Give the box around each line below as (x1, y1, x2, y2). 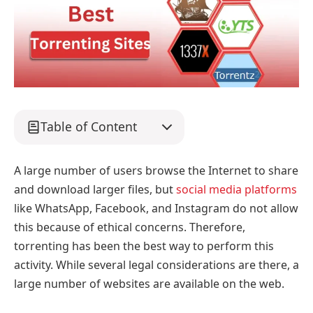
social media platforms (176, 182, 297, 198)
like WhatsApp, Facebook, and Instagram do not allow (14, 201, 298, 217)
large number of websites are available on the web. (14, 276, 284, 292)
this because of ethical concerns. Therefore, (14, 219, 245, 235)
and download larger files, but (14, 182, 176, 198)
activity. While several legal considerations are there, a (14, 257, 299, 273)
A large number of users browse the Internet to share (14, 163, 298, 179)
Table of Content (41, 118, 137, 136)
